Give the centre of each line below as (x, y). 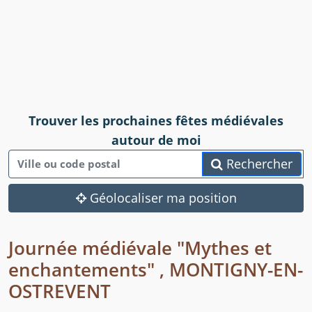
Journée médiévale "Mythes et (140, 248)
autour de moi (156, 140)
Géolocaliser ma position (161, 198)
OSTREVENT (60, 291)
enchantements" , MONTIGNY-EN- (156, 270)
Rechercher (258, 164)
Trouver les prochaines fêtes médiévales (156, 121)
